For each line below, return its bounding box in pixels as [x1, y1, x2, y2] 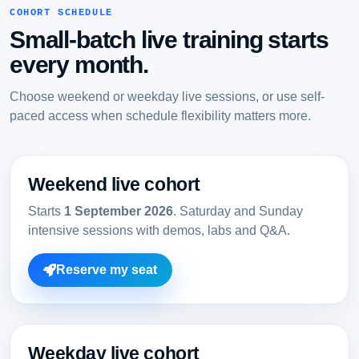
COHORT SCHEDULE [10, 7, 113, 19]
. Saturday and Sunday [172, 204, 303, 218]
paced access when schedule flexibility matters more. [10, 108, 311, 123]
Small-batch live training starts [10, 26, 329, 54]
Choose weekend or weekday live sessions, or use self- [10, 89, 325, 104]
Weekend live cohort [27, 173, 200, 195]
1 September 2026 [63, 204, 173, 218]
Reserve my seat [55, 262, 157, 276]
